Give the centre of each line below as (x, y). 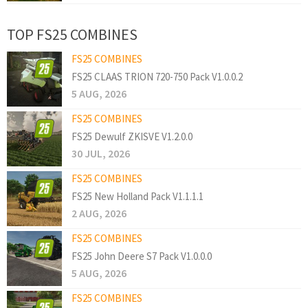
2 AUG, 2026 (99, 213)
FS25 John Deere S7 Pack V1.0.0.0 (142, 256)
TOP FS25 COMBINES (72, 35)
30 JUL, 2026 (101, 154)
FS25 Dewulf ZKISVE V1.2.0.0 (132, 137)
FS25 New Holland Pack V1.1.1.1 (137, 197)
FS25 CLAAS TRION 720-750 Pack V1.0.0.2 (157, 77)
